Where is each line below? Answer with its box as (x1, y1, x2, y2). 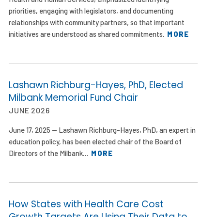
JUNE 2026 (9, 105, 50, 115)
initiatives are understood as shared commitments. (9, 29, 168, 38)
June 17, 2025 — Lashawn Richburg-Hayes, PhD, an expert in (9, 125, 196, 134)
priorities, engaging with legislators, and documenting (9, 6, 174, 15)
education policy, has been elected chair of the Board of (9, 137, 182, 146)
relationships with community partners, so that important (9, 17, 185, 27)
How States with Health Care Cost (9, 197, 164, 211)
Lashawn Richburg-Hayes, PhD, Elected (9, 78, 184, 92)
